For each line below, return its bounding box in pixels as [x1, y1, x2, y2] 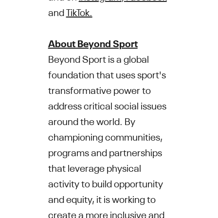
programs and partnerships [48, 145, 162, 159]
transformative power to [48, 83, 151, 96]
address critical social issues [48, 98, 166, 112]
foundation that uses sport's [48, 67, 166, 81]
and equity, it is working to [48, 192, 156, 205]
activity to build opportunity [48, 176, 163, 190]
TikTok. [66, 5, 92, 18]
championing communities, [48, 129, 163, 143]
